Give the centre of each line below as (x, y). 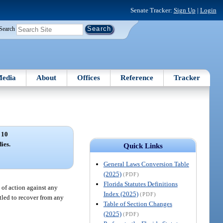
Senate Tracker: (152, 10)
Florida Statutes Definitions (140, 184)
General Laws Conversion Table (146, 164)
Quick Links (143, 146)
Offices (88, 77)
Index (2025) (121, 194)
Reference (137, 77)
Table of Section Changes (138, 204)
